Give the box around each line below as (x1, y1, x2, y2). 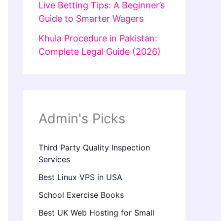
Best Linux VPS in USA (38, 172, 122, 183)
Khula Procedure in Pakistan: (38, 33, 157, 44)
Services (38, 154, 70, 165)
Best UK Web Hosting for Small (38, 208, 154, 218)
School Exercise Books (38, 190, 124, 200)
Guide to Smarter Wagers (38, 13, 144, 24)
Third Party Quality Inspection (38, 143, 150, 153)
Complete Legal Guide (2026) (38, 46, 161, 57)
